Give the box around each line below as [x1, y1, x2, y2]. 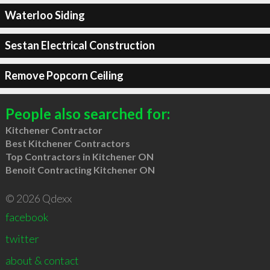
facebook [5, 210, 48, 224]
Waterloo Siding [4, 8, 85, 22]
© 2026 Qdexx [5, 191, 72, 205]
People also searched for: [5, 104, 170, 122]
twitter [5, 231, 39, 245]
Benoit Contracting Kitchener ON [5, 163, 155, 175]
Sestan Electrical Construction [4, 39, 155, 52]
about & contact [5, 253, 79, 267]
